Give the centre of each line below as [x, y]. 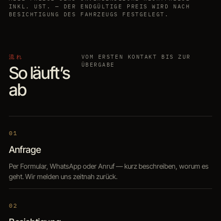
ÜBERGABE [98, 65]
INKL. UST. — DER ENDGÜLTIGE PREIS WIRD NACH [99, 6]
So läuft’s [39, 73]
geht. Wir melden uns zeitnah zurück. [63, 176]
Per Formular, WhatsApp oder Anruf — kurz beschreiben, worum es [109, 166]
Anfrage [25, 150]
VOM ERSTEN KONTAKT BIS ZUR [136, 57]
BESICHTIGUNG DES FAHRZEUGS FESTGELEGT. [89, 14]
